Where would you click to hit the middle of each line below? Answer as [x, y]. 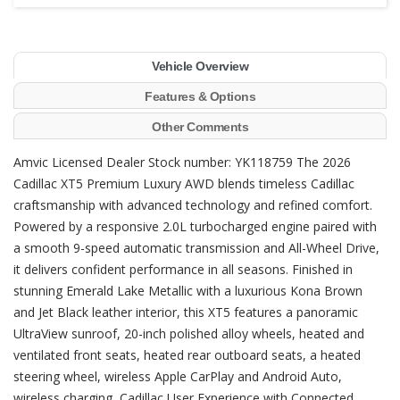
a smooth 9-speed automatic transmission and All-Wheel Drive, [196, 248]
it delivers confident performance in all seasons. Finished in [183, 269]
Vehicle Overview [200, 66]
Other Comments [200, 127]
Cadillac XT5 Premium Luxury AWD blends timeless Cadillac [184, 183]
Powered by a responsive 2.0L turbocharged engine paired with [195, 226]
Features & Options [200, 96]
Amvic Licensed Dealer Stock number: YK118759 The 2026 [182, 162]
